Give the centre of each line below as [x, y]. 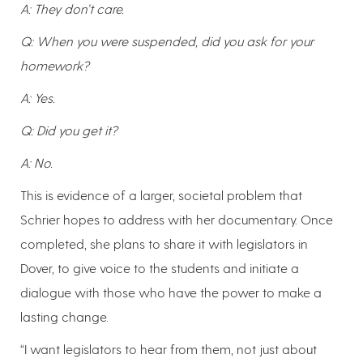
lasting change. [64, 316]
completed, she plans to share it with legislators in [164, 243]
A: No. [36, 162]
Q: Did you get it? [69, 130]
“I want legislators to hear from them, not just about [169, 348]
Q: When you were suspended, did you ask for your [167, 41]
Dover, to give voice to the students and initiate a [160, 267]
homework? [55, 65]
